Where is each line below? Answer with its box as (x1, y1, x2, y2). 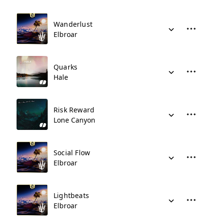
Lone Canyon (54, 115, 95, 125)
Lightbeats (54, 191, 90, 200)
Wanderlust (54, 19, 93, 29)
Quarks (54, 62, 78, 72)
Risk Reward (54, 105, 95, 114)
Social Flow (54, 148, 91, 157)
